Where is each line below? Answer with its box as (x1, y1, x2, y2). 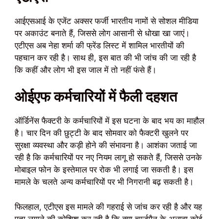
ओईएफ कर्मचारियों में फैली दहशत (15, 88, 177, 106)
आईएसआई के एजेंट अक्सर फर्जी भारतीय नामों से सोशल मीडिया (15, 16, 198, 26)
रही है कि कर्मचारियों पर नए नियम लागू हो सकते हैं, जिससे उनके (15, 153, 202, 163)
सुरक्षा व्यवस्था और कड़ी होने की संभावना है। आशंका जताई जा (15, 140, 197, 151)
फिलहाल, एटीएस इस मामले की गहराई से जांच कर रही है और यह (15, 201, 202, 212)
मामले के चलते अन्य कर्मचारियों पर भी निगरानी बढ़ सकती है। (15, 177, 194, 187)
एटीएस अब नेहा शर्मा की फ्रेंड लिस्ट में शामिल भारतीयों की (15, 40, 184, 50)
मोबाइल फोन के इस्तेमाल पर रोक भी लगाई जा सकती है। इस (15, 165, 193, 175)
